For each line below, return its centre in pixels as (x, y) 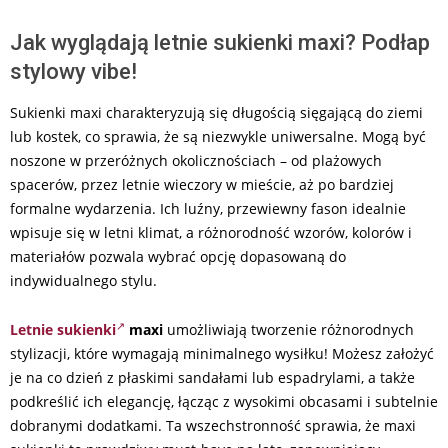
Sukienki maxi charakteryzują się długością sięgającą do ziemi (216, 112)
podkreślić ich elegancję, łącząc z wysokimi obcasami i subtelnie (224, 401)
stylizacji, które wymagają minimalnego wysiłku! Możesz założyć (222, 353)
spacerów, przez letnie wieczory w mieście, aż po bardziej (202, 184)
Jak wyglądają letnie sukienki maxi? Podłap (220, 42)
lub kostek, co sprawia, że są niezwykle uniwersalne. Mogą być (218, 136)
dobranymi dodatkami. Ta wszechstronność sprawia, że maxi (213, 425)
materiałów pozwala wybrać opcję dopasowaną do (178, 256)
